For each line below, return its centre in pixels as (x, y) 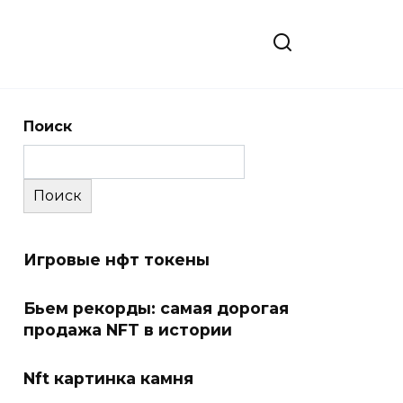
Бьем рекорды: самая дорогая (156, 308)
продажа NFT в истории (128, 330)
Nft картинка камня (108, 378)
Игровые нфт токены (116, 260)
